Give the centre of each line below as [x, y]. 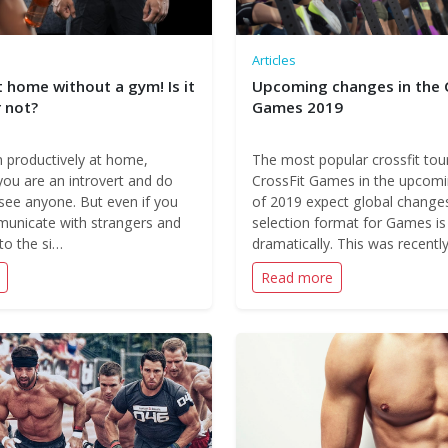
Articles [274, 60]
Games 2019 [297, 107]
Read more [297, 277]
